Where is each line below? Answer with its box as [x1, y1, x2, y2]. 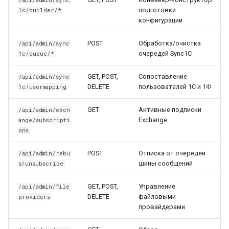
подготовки [139, 6, 176, 14]
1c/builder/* [18, 7, 62, 14]
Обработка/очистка [139, 39, 201, 47]
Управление [139, 182, 175, 190]
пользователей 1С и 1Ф [139, 83, 211, 90]
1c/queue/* [18, 50, 55, 57]
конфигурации [139, 16, 182, 24]
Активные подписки [139, 106, 201, 113]
